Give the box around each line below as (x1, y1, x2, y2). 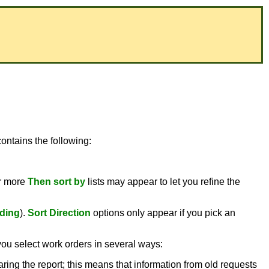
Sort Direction (28, 208, 91, 218)
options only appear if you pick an (91, 208, 235, 218)
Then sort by (28, 177, 85, 187)
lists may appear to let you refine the (85, 177, 240, 187)
